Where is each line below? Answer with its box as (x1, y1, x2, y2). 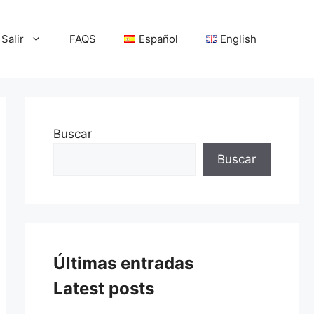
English (220, 32, 257, 46)
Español (138, 32, 178, 46)
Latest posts (53, 278, 154, 299)
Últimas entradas (53, 253, 193, 274)
